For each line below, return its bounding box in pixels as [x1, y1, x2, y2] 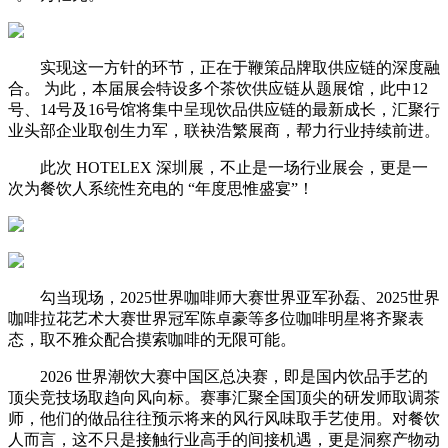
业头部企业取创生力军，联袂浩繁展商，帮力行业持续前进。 [8, 121, 440, 139]
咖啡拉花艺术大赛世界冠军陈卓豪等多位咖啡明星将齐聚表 [8, 309, 424, 327]
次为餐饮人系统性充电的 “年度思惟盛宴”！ [8, 179, 314, 197]
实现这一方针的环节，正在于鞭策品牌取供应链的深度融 [8, 58, 440, 76]
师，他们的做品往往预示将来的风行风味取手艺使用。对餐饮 [8, 409, 440, 427]
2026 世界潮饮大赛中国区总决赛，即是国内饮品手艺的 [8, 367, 428, 385]
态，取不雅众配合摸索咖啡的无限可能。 [8, 330, 296, 348]
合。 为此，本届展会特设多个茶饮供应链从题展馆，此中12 [8, 79, 428, 97]
